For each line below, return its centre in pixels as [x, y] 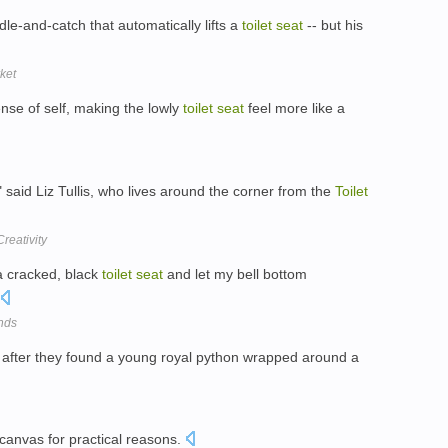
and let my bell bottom [235, 273]
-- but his [333, 25]
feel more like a [294, 108]
